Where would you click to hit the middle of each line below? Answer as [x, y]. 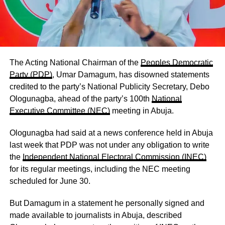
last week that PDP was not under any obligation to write [109, 145]
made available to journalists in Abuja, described [95, 215]
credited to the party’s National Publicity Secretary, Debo [109, 86]
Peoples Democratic [177, 62]
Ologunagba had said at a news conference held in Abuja [111, 133]
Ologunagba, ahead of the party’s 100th [80, 98]
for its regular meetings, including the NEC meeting [100, 169]
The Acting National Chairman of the [75, 62]
